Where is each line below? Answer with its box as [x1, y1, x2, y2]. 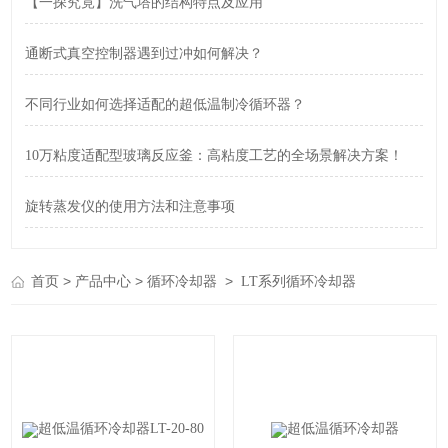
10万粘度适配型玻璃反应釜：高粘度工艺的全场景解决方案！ [24, 148, 403, 163]
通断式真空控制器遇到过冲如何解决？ [24, 46, 263, 61]
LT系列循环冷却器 [241, 274, 357, 289]
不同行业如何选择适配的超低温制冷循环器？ [24, 97, 305, 112]
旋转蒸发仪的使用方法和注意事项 [24, 199, 235, 214]
